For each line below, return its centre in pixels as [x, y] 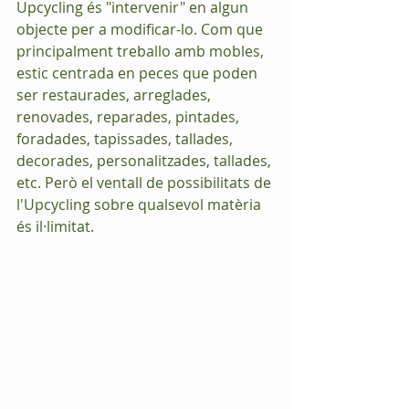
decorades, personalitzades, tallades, [146, 161]
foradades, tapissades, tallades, [126, 139]
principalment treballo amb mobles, [142, 51]
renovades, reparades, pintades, [130, 117]
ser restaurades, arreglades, [115, 95]
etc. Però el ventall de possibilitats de [146, 183]
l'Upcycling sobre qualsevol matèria [141, 204]
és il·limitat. [55, 226]
